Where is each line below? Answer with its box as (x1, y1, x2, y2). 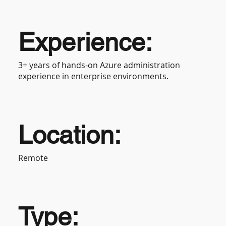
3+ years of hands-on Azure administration (18, 59, 181, 71)
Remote (18, 152, 48, 163)
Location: (18, 120, 122, 149)
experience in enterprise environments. (18, 70, 169, 82)
